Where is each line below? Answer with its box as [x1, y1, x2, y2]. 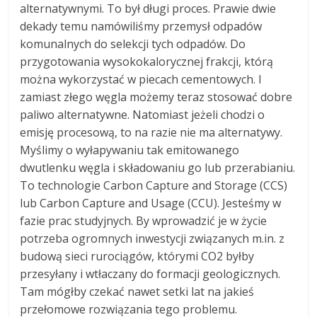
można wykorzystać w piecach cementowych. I [20, 71, 263, 87]
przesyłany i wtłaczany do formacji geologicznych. [20, 265, 281, 282]
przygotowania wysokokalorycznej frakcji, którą [20, 53, 274, 69]
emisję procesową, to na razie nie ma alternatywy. [20, 124, 283, 140]
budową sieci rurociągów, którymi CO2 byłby [20, 248, 255, 264]
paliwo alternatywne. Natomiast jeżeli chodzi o [20, 106, 265, 122]
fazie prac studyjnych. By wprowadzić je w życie [20, 212, 267, 229]
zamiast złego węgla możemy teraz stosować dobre [20, 88, 293, 105]
